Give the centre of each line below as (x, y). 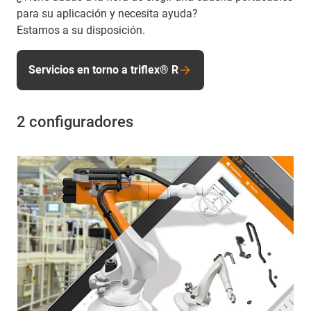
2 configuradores (75, 122)
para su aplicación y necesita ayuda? (109, 14)
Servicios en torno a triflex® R (103, 70)
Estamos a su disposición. (81, 31)
